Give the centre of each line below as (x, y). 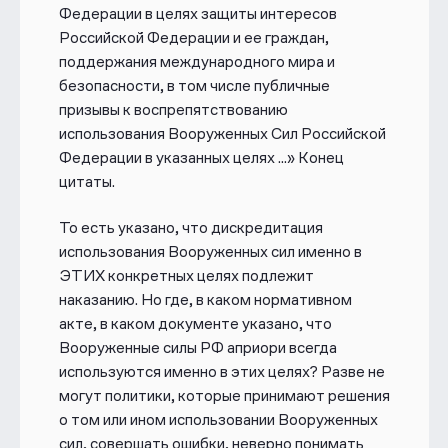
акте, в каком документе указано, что (195, 323)
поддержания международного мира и (196, 61)
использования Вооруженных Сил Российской (222, 133)
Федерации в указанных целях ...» (176, 157)
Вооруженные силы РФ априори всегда (197, 347)
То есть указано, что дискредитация (190, 227)
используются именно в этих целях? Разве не (221, 371)
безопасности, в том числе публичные (194, 85)
